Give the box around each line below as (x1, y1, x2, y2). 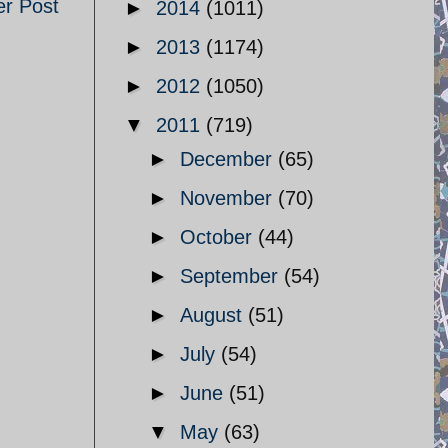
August (180, 304, 248, 326)
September (180, 265, 284, 287)
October (180, 226, 258, 248)
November (180, 187, 278, 209)
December (180, 148, 278, 170)
